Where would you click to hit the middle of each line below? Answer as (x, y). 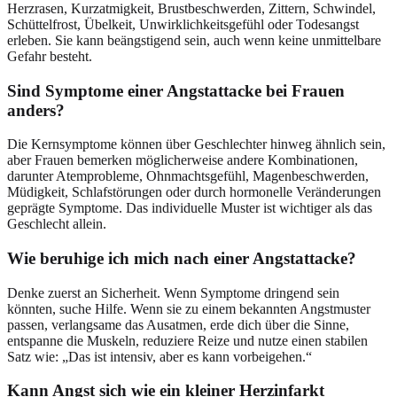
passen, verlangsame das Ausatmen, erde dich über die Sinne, (178, 324)
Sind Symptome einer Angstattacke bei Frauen (176, 90)
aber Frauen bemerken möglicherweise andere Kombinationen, (183, 160)
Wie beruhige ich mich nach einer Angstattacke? (182, 258)
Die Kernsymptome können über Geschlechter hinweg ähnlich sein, (196, 144)
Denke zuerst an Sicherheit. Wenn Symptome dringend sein (173, 292)
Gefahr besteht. (50, 56)
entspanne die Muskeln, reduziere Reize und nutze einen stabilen (187, 340)
